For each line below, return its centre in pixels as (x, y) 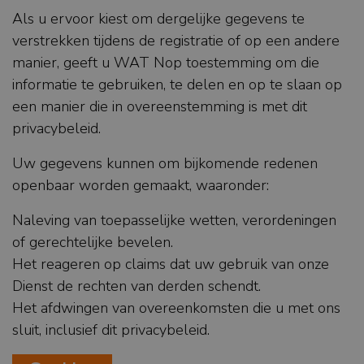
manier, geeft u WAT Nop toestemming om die (166, 63)
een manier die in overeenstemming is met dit (160, 107)
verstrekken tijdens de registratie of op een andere (176, 41)
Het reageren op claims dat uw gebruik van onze (171, 264)
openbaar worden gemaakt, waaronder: (141, 186)
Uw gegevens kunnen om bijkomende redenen (165, 164)
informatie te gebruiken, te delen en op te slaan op (177, 85)
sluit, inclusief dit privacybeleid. (111, 330)
